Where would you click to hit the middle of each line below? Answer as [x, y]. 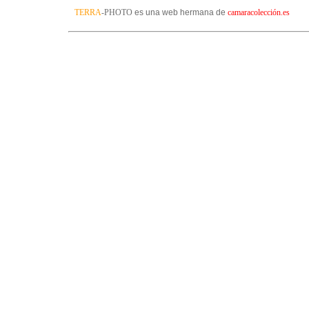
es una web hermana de [180, 12]
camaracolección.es [259, 12]
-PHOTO [117, 12]
